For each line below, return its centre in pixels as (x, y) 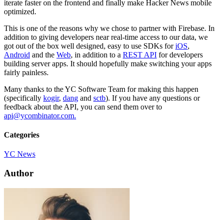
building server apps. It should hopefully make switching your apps (108, 63)
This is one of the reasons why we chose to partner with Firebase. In (109, 28)
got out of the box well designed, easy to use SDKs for (90, 46)
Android (17, 55)
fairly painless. (26, 72)
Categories (22, 135)
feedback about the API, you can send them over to (83, 107)
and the (43, 55)
